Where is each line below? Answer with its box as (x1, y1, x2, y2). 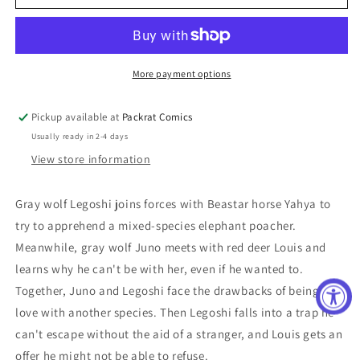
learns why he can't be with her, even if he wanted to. (15, 261, 304, 276)
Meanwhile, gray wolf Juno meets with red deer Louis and (15, 239, 327, 255)
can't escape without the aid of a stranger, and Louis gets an (15, 326, 343, 342)
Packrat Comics (122, 110, 193, 124)
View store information (31, 152, 151, 166)
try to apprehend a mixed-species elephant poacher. (15, 218, 297, 233)
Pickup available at (31, 110, 123, 124)
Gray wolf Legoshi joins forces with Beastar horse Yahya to (15, 196, 331, 211)
